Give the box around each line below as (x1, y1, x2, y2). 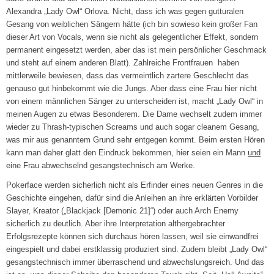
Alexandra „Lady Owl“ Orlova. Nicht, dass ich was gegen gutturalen (6, 7, 244, 17)
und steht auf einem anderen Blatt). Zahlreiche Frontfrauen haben (6, 58, 240, 68)
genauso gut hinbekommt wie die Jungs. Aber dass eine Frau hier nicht (6, 84, 257, 94)
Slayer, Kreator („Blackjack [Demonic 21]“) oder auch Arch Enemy (6, 206, 239, 216)
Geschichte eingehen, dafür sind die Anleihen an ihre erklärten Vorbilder (6, 193, 259, 203)
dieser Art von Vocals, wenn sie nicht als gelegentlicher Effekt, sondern (6, 32, 259, 42)
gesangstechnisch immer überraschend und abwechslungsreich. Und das (6, 257, 265, 267)
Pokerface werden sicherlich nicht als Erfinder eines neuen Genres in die (6, 180, 264, 190)
